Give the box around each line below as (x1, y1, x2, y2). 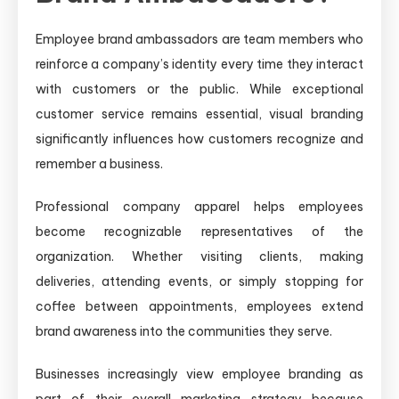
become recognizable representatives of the (36, 223, 363, 240)
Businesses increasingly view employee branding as (36, 365, 363, 382)
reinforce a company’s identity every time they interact (36, 55, 363, 72)
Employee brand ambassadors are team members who (36, 30, 363, 47)
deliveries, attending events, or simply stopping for (36, 273, 363, 289)
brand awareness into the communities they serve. (36, 322, 332, 339)
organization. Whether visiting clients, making (36, 248, 363, 265)
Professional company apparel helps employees (36, 198, 363, 215)
